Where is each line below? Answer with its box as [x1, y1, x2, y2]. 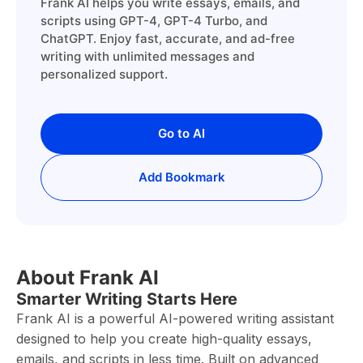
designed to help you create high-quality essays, [16, 331, 312, 347]
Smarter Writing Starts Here [16, 289, 237, 309]
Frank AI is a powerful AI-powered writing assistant [16, 310, 334, 327]
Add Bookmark [138, 169, 225, 185]
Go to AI [158, 126, 205, 141]
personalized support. [41, 66, 168, 82]
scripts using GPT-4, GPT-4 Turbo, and [41, 13, 267, 28]
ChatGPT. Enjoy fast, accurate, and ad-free [41, 31, 295, 46]
